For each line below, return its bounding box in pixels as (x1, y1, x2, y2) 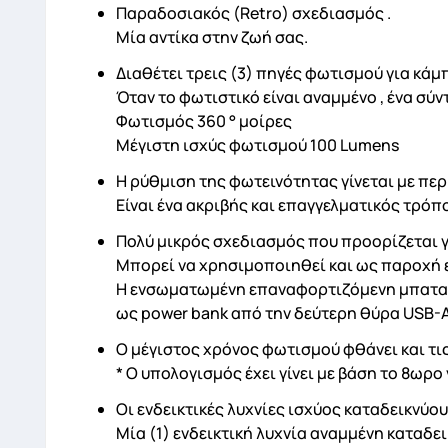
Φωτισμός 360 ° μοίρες (116, 110, 292, 133)
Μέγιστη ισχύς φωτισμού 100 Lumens (116, 134, 399, 157)
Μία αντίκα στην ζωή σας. (116, 26, 308, 49)
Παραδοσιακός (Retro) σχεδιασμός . (116, 2, 391, 25)
